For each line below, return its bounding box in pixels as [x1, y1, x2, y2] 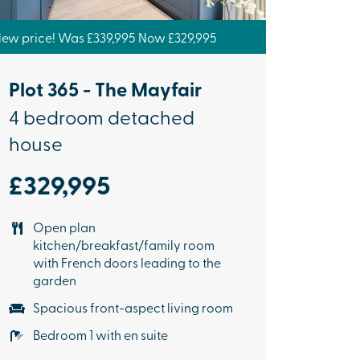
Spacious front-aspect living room [33, 297, 233, 316]
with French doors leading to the [33, 252, 221, 271]
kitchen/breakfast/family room [33, 235, 215, 253]
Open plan [33, 217, 96, 235]
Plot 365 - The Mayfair [9, 74, 202, 103]
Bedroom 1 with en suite [33, 325, 168, 343]
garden [33, 270, 76, 288]
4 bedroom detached [9, 103, 194, 129]
